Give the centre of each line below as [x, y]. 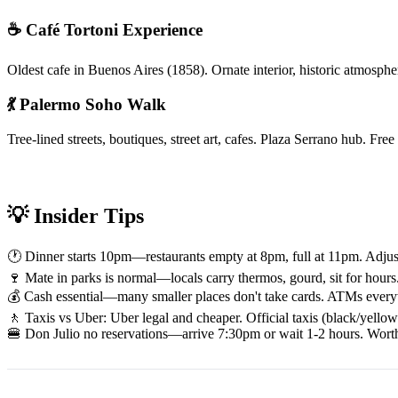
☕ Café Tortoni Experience [105, 29]
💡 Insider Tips [76, 215]
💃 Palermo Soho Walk [87, 105]
